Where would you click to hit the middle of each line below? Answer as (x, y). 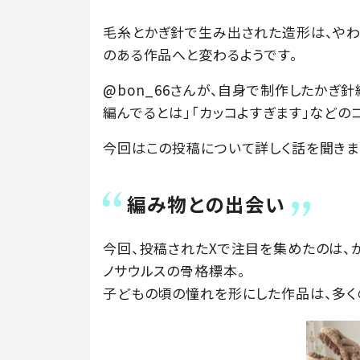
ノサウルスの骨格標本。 (174, 271)
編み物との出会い (207, 204)
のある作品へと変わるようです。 (200, 54)
